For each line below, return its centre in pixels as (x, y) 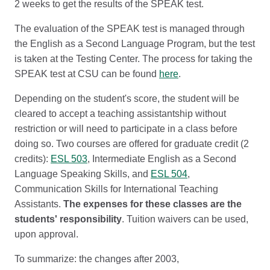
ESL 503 (69, 159)
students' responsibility (68, 219)
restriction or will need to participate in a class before (126, 129)
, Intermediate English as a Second (162, 159)
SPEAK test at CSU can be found (87, 74)
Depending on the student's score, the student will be (127, 99)
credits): (33, 159)
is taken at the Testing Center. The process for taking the (133, 59)
